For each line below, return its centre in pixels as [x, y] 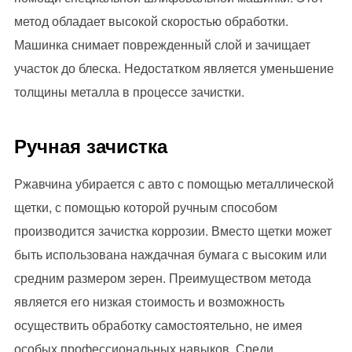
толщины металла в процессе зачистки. [129, 92]
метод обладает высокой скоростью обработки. [151, 21]
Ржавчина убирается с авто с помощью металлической [174, 184]
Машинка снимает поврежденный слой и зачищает [162, 45]
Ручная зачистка [90, 146]
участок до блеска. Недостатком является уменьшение [174, 68]
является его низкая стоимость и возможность [149, 302]
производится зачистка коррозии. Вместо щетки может [172, 231]
